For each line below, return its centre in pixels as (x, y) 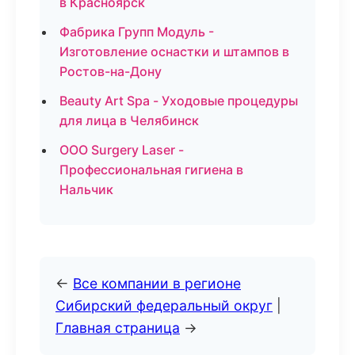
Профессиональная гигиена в (151, 170)
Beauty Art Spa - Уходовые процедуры (179, 101)
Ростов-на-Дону (111, 71)
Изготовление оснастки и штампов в (174, 52)
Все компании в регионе (157, 283)
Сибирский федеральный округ (164, 305)
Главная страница (118, 328)
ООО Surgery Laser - (122, 150)
